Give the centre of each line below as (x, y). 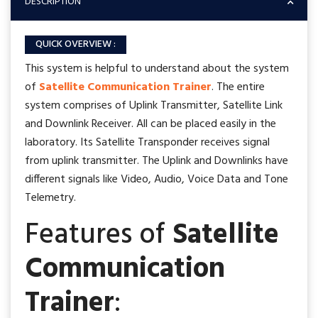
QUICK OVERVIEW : (76, 44)
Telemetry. (50, 198)
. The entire (238, 87)
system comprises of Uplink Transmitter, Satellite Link (154, 106)
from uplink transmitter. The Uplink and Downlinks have (157, 161)
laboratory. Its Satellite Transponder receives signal (147, 143)
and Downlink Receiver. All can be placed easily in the (150, 124)
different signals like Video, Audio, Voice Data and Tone (157, 180)
